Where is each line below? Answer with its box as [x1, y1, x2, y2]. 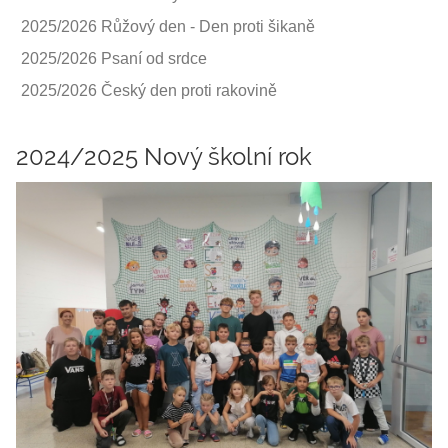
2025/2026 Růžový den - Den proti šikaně [21, 17, 315, 35]
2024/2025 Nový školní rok [16, 141, 312, 171]
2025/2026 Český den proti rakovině [21, 81, 277, 99]
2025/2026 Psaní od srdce [21, 49, 207, 67]
